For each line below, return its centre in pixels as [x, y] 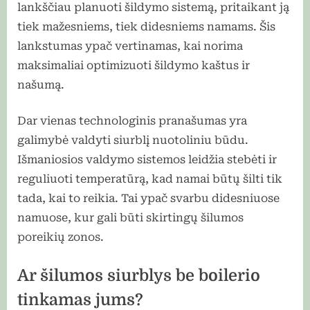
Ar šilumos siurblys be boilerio [139, 275]
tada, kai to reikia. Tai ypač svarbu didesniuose [148, 198]
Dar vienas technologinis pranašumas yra [132, 120]
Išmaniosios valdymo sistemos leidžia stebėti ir [147, 159]
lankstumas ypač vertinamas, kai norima [130, 46]
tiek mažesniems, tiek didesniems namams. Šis [146, 26]
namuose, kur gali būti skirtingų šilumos [130, 217]
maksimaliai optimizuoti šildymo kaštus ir [134, 65]
